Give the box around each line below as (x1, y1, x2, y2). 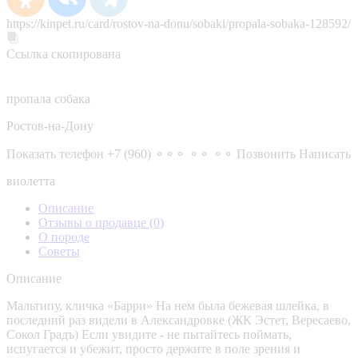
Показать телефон (6, 146, 104, 161)
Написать (299, 146, 351, 161)
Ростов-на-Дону (6, 118, 93, 133)
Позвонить (237, 146, 296, 161)
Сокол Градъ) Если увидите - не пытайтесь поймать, (6, 327, 292, 341)
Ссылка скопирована (6, 46, 121, 61)
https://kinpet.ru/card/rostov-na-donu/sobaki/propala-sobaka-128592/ (6, 16, 351, 30)
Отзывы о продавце (38, 215, 149, 229)
